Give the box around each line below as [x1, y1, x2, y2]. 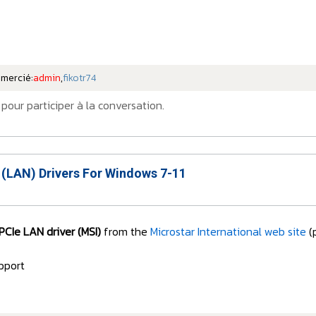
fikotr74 [63, 70, 96, 85]
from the [101, 222, 150, 240]
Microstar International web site [150, 222, 306, 240]
